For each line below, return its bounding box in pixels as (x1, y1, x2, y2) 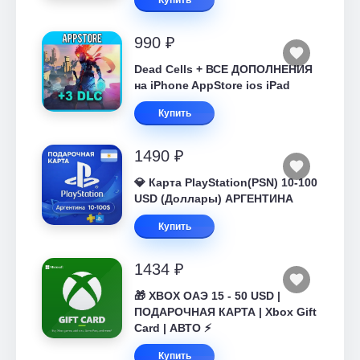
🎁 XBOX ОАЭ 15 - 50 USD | (134, 289, 280, 302)
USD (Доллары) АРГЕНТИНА (134, 192, 293, 205)
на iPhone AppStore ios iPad (134, 79, 290, 92)
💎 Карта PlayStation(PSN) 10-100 (134, 176, 317, 189)
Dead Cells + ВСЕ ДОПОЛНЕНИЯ (134, 63, 313, 76)
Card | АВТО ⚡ (134, 321, 211, 334)
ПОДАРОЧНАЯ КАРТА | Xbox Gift (134, 305, 317, 318)
